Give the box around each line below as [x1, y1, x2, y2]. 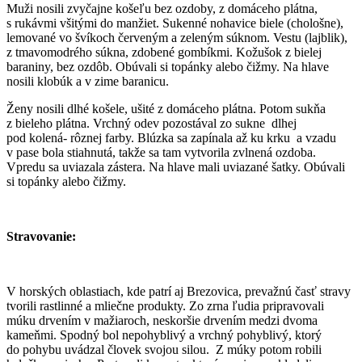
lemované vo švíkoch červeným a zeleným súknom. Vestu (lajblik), [6, 30, 347, 44]
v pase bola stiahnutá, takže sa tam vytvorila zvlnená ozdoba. [6, 145, 316, 159]
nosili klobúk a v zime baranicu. [6, 74, 169, 88]
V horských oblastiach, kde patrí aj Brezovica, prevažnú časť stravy [6, 284, 351, 298]
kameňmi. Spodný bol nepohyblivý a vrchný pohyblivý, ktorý [6, 327, 322, 342]
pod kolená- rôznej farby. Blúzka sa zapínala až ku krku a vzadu [6, 130, 336, 145]
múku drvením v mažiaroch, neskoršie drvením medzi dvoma [6, 313, 318, 327]
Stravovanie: [6, 229, 76, 243]
